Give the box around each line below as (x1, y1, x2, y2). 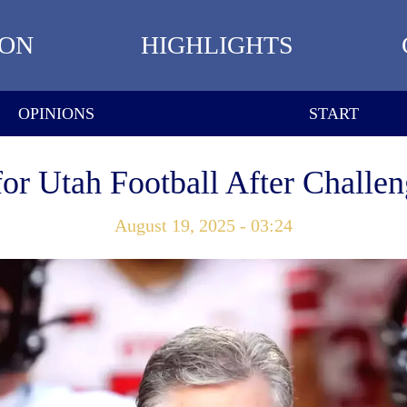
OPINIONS (17, 104, 94, 123)
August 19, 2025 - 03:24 (114, 215, 293, 235)
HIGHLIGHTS (141, 31, 294, 59)
